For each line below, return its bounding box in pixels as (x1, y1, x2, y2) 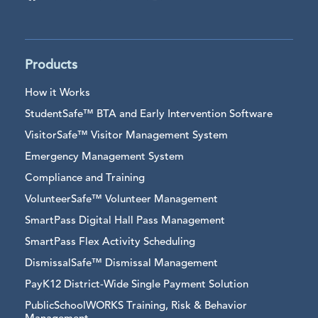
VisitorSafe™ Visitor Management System (25, 130, 228, 141)
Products (25, 58, 77, 72)
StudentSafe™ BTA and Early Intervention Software (25, 109, 273, 120)
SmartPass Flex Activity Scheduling (25, 236, 195, 248)
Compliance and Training (25, 172, 145, 184)
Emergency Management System (25, 151, 184, 163)
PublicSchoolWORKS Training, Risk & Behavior (25, 300, 247, 312)
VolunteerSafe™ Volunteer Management (25, 194, 218, 205)
